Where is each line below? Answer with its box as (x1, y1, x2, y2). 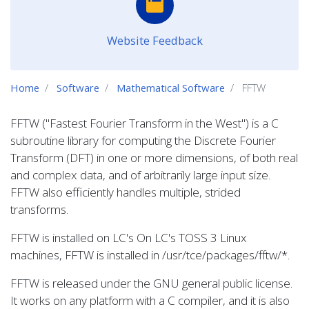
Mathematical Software (117, 80, 225, 94)
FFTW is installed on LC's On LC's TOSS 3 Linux (10, 229, 247, 246)
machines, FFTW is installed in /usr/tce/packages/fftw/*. (10, 246, 290, 263)
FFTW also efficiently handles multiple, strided (10, 183, 241, 200)
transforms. (10, 201, 68, 217)
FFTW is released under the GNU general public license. (10, 275, 292, 291)
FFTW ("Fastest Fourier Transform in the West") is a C (10, 114, 279, 131)
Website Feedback (106, 32, 203, 48)
